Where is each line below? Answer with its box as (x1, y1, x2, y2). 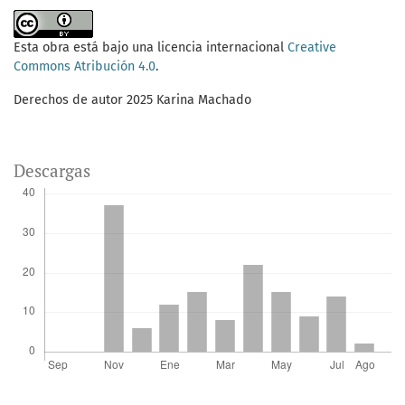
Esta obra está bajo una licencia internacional (14, 40, 287, 56)
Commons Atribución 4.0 (14, 59, 155, 75)
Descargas (14, 159, 90, 183)
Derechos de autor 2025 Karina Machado (14, 92, 251, 108)
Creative (287, 40, 336, 56)
